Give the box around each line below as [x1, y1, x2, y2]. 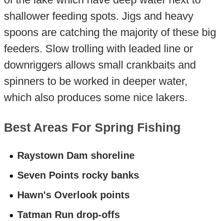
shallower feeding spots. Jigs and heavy [3, 9, 193, 22]
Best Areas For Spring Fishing [3, 121, 181, 135]
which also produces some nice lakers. [3, 91, 187, 104]
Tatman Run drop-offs [17, 209, 120, 220]
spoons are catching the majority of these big [3, 26, 216, 38]
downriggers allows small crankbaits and [3, 58, 196, 71]
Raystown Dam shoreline [17, 149, 135, 161]
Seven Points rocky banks [17, 169, 140, 181]
